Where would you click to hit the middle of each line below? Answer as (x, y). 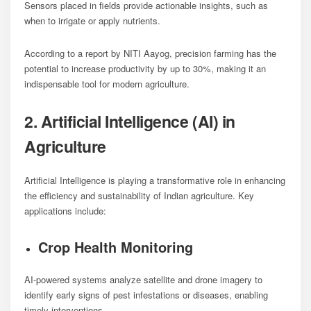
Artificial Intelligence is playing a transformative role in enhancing (155, 180)
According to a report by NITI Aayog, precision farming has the (150, 53)
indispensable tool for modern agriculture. (107, 83)
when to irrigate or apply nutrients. (92, 20)
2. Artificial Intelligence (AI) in (130, 121)
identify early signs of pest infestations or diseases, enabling (146, 294)
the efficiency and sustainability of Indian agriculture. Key (139, 195)
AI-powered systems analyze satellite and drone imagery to (143, 279)
